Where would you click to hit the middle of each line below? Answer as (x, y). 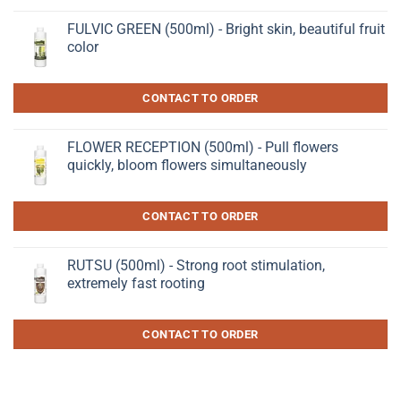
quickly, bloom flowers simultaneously (187, 165)
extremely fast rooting (136, 283)
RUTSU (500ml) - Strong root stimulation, (196, 265)
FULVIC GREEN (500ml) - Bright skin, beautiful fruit (226, 29)
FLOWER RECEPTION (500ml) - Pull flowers (203, 147)
